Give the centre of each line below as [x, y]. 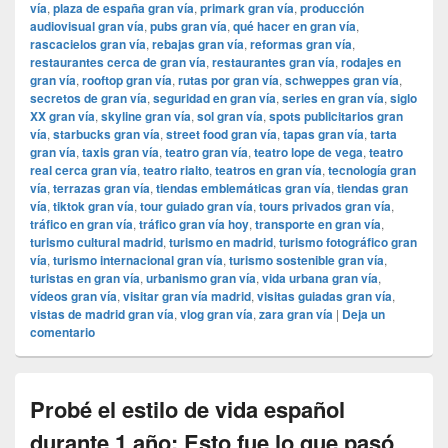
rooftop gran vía [127, 80]
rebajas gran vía [198, 44]
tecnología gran [372, 170]
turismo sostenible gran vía [306, 260]
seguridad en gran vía [214, 98]
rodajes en [371, 62]
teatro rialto [176, 170]
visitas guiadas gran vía [324, 296]
